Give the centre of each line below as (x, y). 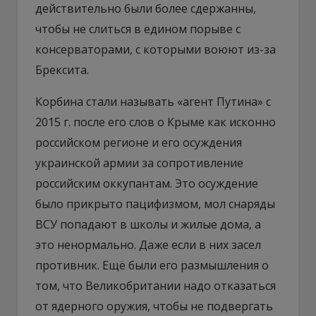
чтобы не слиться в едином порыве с (138, 29)
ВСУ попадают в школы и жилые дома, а (148, 224)
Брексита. (62, 69)
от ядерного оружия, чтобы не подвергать (154, 306)
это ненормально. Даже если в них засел (148, 244)
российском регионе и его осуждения (139, 142)
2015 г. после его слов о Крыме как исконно (156, 122)
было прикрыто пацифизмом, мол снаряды (155, 203)
